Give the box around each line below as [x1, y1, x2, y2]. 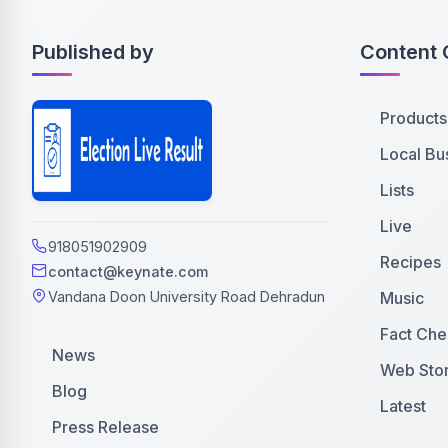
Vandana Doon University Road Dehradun [48, 287, 325, 305]
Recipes [380, 251, 441, 272]
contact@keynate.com [48, 262, 208, 280]
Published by [32, 39, 154, 64]
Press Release [52, 416, 159, 437]
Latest [380, 395, 426, 416]
